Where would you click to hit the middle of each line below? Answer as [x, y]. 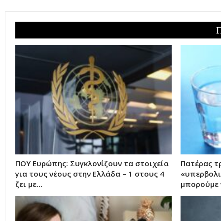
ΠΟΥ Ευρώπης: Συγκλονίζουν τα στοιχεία [92, 164]
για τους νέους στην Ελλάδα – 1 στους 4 [90, 174]
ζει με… [29, 184]
